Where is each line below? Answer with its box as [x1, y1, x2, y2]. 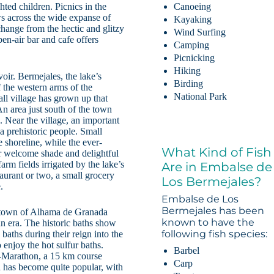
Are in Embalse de [161, 160, 273, 175]
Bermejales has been [161, 205, 265, 217]
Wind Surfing [174, 27, 226, 38]
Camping [174, 40, 210, 51]
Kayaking [174, 14, 212, 25]
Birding [174, 78, 204, 89]
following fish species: [161, 228, 268, 240]
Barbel [174, 245, 200, 256]
